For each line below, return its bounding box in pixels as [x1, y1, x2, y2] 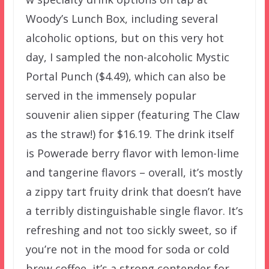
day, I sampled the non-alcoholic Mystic [25, 49, 229, 64]
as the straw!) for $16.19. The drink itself [25, 126, 234, 141]
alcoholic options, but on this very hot [25, 30, 224, 45]
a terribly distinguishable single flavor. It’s [25, 203, 243, 218]
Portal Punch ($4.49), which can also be [25, 68, 226, 83]
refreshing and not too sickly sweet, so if [25, 222, 237, 237]
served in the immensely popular [25, 88, 196, 103]
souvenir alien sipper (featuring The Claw [25, 107, 240, 122]
